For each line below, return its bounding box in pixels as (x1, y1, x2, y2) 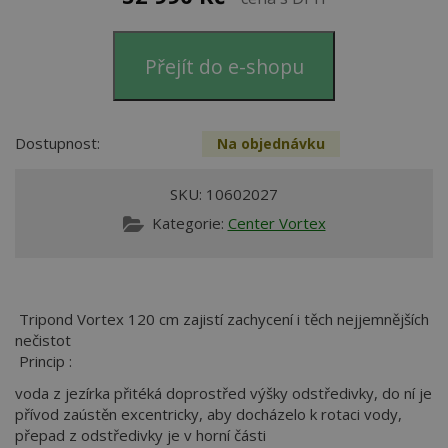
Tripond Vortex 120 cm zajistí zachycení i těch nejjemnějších (15, 309, 429, 330)
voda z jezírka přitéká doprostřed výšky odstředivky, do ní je (15, 382, 432, 403)
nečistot (15, 330, 71, 351)
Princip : (15, 351, 72, 372)
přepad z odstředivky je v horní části (15, 424, 266, 445)
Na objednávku (217, 134, 325, 154)
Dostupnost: (15, 133, 104, 154)
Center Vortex (227, 213, 326, 234)
